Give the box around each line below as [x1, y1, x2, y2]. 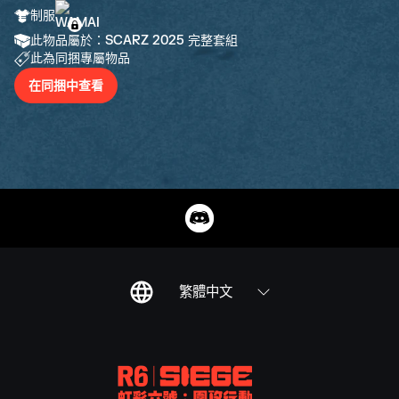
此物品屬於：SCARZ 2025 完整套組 [30, 33, 238, 48]
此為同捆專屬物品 [30, 51, 130, 66]
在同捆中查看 [28, 77, 103, 94]
